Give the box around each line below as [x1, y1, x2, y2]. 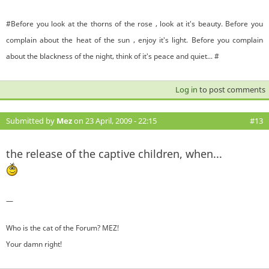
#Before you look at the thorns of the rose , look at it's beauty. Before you [6, 18, 263, 29]
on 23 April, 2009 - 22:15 [72, 115, 157, 126]
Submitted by [6, 115, 56, 126]
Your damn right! [6, 238, 62, 249]
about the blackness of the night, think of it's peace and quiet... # [6, 50, 219, 61]
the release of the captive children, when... [6, 146, 222, 161]
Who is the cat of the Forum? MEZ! [6, 222, 119, 233]
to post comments [197, 83, 265, 95]
